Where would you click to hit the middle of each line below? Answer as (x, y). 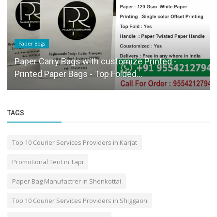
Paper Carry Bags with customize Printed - (96, 61)
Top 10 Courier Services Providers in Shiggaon (80, 200)
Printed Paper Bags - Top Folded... (78, 74)
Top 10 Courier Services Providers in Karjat (75, 142)
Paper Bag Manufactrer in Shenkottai (67, 181)
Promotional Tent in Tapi (48, 162)
